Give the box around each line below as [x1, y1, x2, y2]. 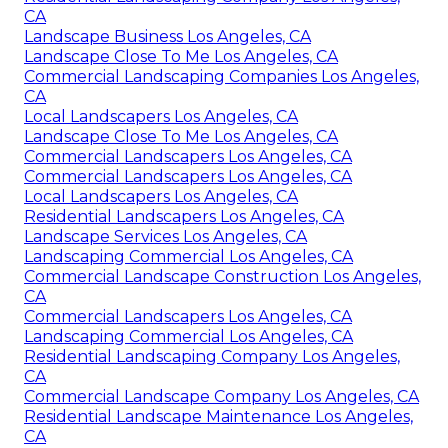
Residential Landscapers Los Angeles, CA [24, 207, 344, 227]
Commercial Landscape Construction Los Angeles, [24, 267, 421, 287]
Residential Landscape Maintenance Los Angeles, [24, 407, 413, 427]
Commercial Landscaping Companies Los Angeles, [24, 67, 419, 87]
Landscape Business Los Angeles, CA [24, 27, 311, 47]
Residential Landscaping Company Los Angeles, [24, 347, 400, 367]
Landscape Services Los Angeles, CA [24, 227, 307, 247]
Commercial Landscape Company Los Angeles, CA [24, 387, 419, 407]
